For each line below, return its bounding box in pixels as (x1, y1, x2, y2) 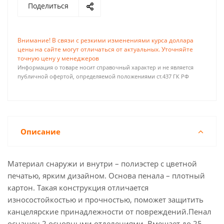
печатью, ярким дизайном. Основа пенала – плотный (7, 170, 205, 180)
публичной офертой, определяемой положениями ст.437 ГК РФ (17, 73, 189, 80)
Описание (20, 126, 60, 136)
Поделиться (28, 1, 68, 10)
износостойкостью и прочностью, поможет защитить (7, 194, 203, 204)
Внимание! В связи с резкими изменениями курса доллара (17, 36, 193, 44)
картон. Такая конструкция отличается (7, 182, 148, 192)
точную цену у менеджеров (17, 54, 99, 62)
